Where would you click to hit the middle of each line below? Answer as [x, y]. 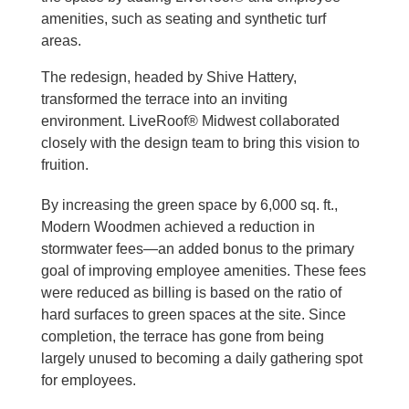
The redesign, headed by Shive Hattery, [168, 77]
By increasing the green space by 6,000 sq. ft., [189, 204]
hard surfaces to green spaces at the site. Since [193, 314]
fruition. [64, 164]
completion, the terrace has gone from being [182, 336]
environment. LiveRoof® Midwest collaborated [190, 121]
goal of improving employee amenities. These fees [203, 270]
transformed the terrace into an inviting [164, 99]
